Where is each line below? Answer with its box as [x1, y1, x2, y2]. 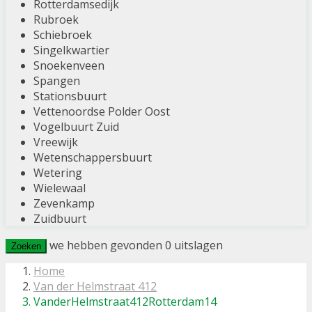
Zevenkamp [33, 196, 95, 212]
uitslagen [171, 237, 223, 253]
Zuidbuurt [33, 211, 86, 227]
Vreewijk [33, 134, 78, 150]
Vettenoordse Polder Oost [33, 104, 170, 120]
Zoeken [11, 241, 41, 252]
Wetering [33, 165, 82, 181]
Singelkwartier [33, 42, 109, 58]
